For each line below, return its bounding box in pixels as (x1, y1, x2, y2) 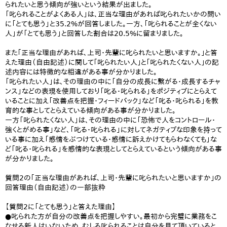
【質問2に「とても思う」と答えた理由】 (5, 203, 116, 211)
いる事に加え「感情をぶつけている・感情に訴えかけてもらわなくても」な (5, 135, 217, 143)
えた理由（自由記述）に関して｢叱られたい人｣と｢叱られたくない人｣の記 (5, 58, 219, 66)
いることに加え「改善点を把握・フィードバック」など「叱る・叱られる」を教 (5, 97, 218, 105)
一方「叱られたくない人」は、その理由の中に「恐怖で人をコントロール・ (5, 116, 215, 124)
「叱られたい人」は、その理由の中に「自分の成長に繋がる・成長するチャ (5, 78, 220, 86)
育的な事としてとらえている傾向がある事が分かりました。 (5, 106, 176, 115)
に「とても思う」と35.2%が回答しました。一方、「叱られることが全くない (5, 20, 217, 28)
